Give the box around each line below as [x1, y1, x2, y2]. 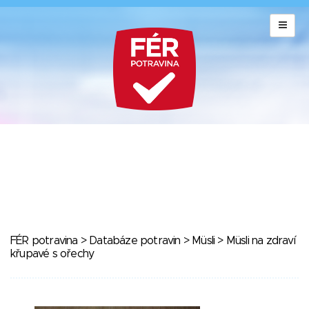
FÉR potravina [10, 235, 78, 246]
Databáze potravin [89, 235, 181, 246]
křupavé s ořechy [10, 248, 94, 259]
